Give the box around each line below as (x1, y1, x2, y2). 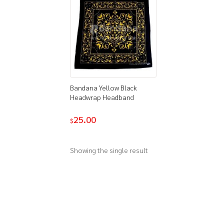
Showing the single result (70, 145, 148, 155)
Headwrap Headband (70, 92, 134, 101)
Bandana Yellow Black (70, 82, 137, 92)
